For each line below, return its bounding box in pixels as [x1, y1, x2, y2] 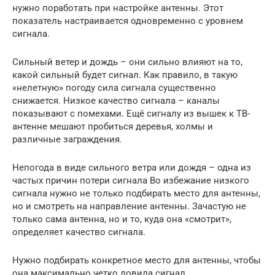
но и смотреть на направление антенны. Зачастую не [12, 200, 246, 212]
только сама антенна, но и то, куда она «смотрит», [12, 213, 231, 225]
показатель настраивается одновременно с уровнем [12, 15, 243, 26]
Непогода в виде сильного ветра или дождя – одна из [12, 161, 251, 173]
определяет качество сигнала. [12, 226, 145, 238]
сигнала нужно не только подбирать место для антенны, [12, 187, 260, 199]
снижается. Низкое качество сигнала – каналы [12, 95, 220, 106]
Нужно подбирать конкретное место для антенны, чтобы [12, 254, 261, 266]
